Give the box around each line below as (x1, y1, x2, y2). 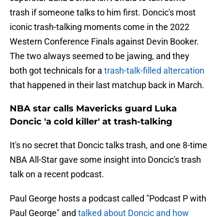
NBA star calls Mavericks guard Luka (10, 103, 177, 114)
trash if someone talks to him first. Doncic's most (10, 7, 196, 18)
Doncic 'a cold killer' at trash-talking (10, 116, 172, 127)
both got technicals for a (10, 65, 104, 76)
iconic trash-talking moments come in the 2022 (10, 22, 189, 32)
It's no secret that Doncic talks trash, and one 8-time (10, 140, 207, 151)
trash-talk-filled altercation (104, 65, 204, 76)
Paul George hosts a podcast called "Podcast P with (10, 193, 206, 204)
